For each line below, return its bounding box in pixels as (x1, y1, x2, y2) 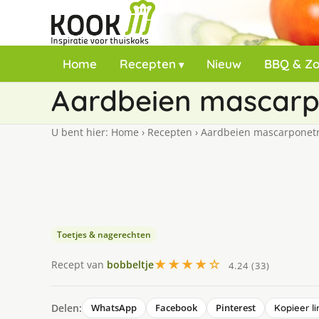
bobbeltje (107, 257, 154, 271)
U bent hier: (51, 125, 111, 139)
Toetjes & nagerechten (57, 229, 151, 241)
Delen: (51, 300, 82, 315)
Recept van (51, 257, 107, 271)
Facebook (155, 301, 197, 314)
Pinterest (216, 301, 256, 314)
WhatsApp (91, 301, 137, 314)
